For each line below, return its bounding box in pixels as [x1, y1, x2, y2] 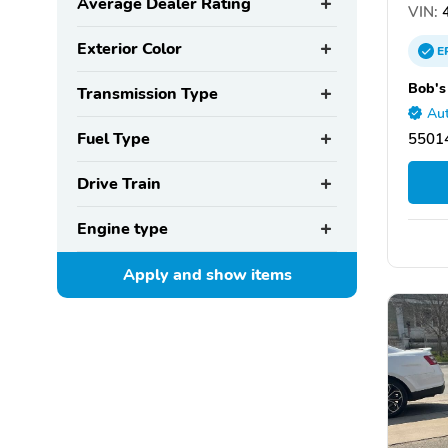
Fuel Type [77, 127, 150, 150]
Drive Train [77, 172, 161, 195]
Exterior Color [77, 37, 182, 60]
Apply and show [122, 263, 251, 286]
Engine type [77, 217, 168, 240]
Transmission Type [77, 82, 218, 105]
